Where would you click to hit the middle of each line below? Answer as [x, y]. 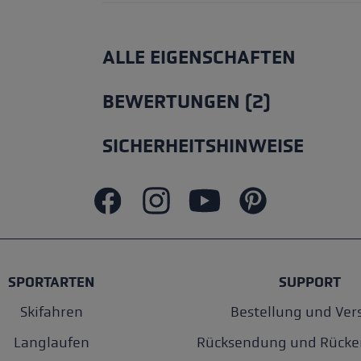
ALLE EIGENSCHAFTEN [199, 58]
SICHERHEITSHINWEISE [203, 147]
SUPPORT [310, 282]
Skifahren [51, 313]
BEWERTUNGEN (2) [187, 102]
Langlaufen [51, 343]
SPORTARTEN [51, 282]
